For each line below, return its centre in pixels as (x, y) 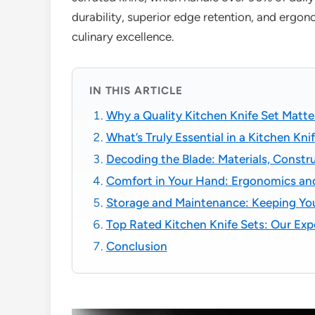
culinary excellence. (123, 37)
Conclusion (136, 246)
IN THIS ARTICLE (136, 90)
